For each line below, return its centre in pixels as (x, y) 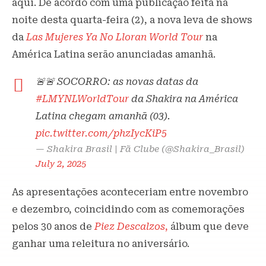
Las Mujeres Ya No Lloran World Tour (115, 37)
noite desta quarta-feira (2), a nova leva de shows (132, 20)
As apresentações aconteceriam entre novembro (130, 192)
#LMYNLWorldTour (82, 99)
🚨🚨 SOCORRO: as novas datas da (117, 82)
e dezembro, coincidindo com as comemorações (128, 210)
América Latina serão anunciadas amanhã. (114, 55)
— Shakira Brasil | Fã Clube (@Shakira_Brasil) (140, 149)
